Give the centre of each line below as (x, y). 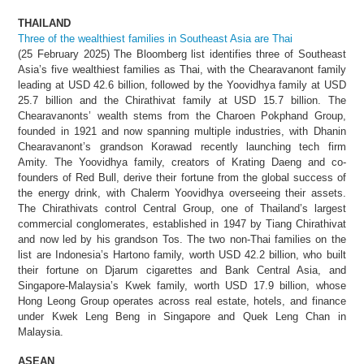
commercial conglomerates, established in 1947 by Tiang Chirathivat (182, 223)
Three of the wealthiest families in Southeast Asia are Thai (156, 38)
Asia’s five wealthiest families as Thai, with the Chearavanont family (182, 69)
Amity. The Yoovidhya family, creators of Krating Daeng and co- (182, 162)
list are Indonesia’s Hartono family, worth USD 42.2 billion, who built (182, 254)
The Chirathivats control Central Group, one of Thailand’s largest (182, 208)
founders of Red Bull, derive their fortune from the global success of (182, 177)
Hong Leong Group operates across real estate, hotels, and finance (182, 301)
